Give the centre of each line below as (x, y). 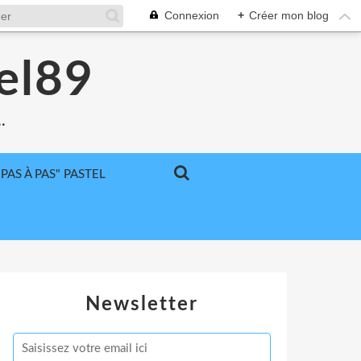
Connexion (192, 15)
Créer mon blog (289, 15)
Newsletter (142, 305)
